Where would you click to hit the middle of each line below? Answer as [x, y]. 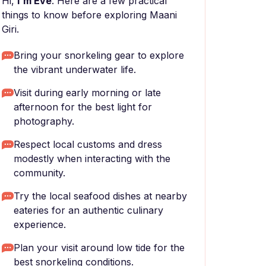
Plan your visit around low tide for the [99, 248]
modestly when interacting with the [92, 159]
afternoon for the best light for [83, 107]
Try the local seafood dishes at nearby [100, 196]
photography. [44, 121]
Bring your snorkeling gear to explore [99, 55]
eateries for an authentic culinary [88, 210]
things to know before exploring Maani [89, 15]
